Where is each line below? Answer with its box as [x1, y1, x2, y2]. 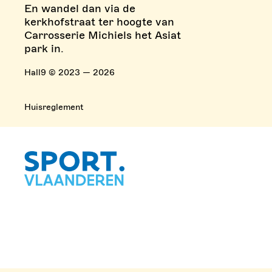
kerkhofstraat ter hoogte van [24, 15, 174, 29]
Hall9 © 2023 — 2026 [24, 67, 115, 78]
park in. [24, 42, 64, 55]
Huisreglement [24, 102, 83, 112]
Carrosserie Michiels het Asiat [24, 29, 181, 42]
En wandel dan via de [24, 2, 135, 15]
